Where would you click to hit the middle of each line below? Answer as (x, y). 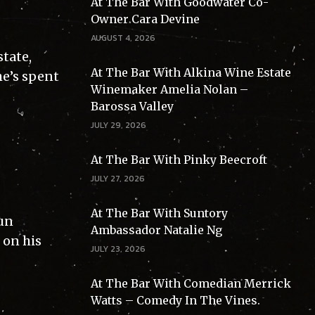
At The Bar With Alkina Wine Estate (191, 73)
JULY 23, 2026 (118, 249)
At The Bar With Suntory (159, 213)
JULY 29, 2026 (118, 126)
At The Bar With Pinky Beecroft (179, 160)
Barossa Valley (132, 107)
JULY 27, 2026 (117, 179)
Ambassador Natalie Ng (156, 230)
